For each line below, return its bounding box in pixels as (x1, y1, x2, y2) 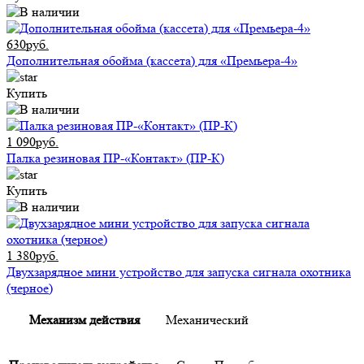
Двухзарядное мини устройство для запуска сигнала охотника (6, 264, 351, 280)
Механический (166, 312, 249, 328)
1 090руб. (6, 134, 58, 150)
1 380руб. (6, 248, 58, 264)
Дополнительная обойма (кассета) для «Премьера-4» (6, 53, 297, 69)
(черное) (6, 280, 53, 297)
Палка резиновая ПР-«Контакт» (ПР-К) (6, 150, 224, 167)
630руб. (6, 37, 49, 53)
